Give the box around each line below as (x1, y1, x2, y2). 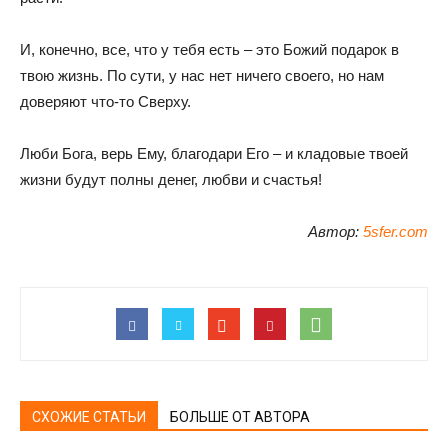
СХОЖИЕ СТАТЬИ (32, 408, 146, 425)
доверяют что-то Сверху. (20, 92, 191, 110)
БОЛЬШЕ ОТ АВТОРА (170, 408, 310, 425)
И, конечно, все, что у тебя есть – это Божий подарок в (20, 40, 399, 58)
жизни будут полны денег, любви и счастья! (20, 170, 322, 188)
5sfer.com (363, 222, 428, 240)
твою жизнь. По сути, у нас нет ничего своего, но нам (20, 66, 384, 84)
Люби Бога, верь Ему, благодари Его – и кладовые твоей (20, 144, 408, 162)
